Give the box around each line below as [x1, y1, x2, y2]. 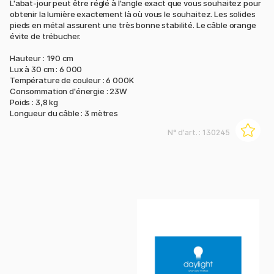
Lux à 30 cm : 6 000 [10, 64, 83, 75]
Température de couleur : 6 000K [10, 75, 134, 86]
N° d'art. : [167, 128, 203, 138]
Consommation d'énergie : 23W [10, 86, 127, 97]
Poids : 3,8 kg [10, 97, 58, 108]
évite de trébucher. [10, 31, 81, 42]
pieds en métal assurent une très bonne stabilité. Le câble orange [10, 20, 256, 31]
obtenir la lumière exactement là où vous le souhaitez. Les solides [10, 9, 256, 20]
